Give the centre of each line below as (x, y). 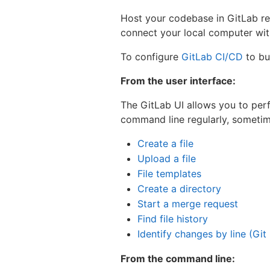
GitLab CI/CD (212, 56)
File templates (169, 173)
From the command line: (178, 258)
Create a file (165, 143)
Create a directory (179, 188)
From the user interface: (178, 80)
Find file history (173, 218)
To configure (151, 56)
